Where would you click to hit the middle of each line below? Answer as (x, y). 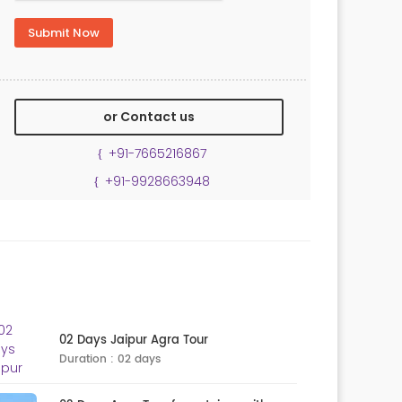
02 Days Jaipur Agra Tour (134, 341)
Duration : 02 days (110, 359)
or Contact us (149, 117)
